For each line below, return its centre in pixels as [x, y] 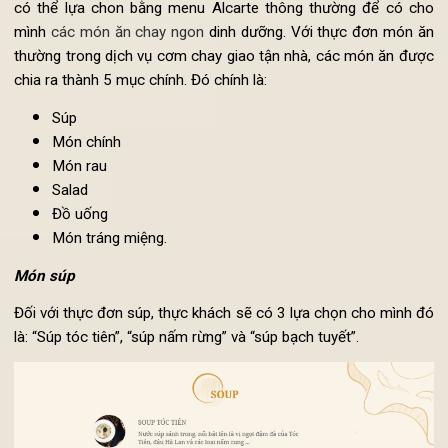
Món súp [47, 384]
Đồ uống [84, 319]
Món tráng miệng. [116, 345]
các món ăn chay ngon [134, 128]
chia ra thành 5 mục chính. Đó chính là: [148, 179]
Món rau [84, 269]
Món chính [91, 244]
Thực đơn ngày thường [124, 37]
